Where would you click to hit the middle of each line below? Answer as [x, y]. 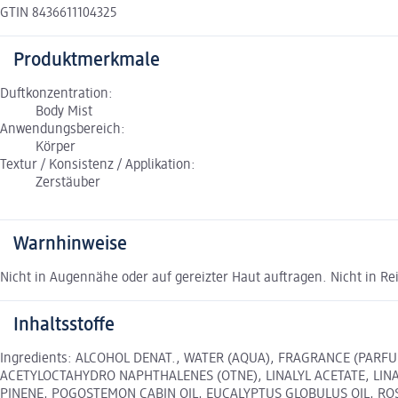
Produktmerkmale [87, 61]
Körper [56, 148]
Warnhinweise [70, 245]
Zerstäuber [68, 183]
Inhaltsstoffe [64, 326]
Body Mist [64, 112]
